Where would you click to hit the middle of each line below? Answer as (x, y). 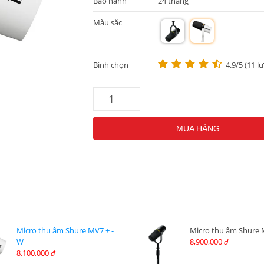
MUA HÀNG (198, 128)
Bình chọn (111, 65)
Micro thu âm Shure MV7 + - (65, 230)
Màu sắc (108, 22)
